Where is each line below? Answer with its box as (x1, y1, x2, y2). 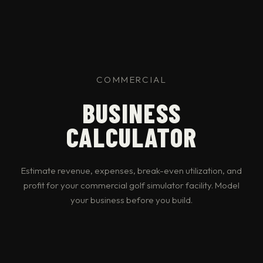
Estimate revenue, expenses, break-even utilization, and (21, 165, 242, 176)
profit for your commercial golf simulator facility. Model (23, 180, 240, 191)
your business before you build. (70, 194, 193, 205)
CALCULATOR (66, 121, 197, 153)
